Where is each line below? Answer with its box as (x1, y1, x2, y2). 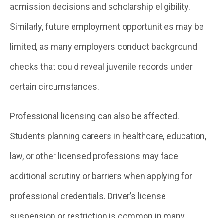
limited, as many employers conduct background (10, 41, 197, 52)
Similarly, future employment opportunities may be (10, 21, 204, 32)
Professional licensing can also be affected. (10, 111, 179, 121)
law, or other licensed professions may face (10, 151, 178, 161)
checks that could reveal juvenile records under (10, 61, 193, 72)
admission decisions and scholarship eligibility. (10, 1, 190, 12)
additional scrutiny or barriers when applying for (10, 171, 192, 181)
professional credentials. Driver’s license (10, 191, 166, 201)
